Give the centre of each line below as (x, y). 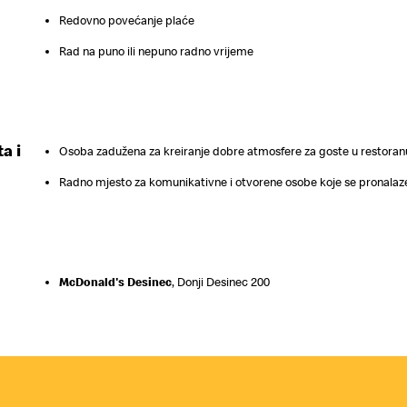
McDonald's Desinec (116, 283)
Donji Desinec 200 (223, 283)
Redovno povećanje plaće (127, 20)
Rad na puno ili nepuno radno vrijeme (157, 51)
